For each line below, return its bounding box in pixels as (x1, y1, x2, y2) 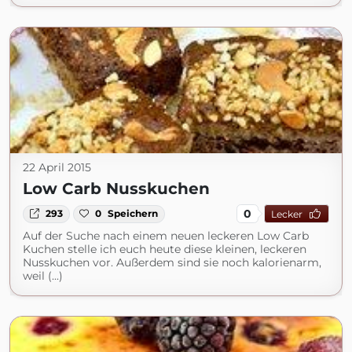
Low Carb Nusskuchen (23, 179, 210, 199)
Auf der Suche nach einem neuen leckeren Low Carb (23, 229, 309, 244)
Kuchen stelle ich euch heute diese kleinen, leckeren (23, 242, 306, 257)
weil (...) (23, 269, 63, 284)
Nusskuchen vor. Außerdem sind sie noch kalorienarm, (23, 255, 321, 270)
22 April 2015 (23, 160, 91, 175)
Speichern (108, 207, 159, 220)
